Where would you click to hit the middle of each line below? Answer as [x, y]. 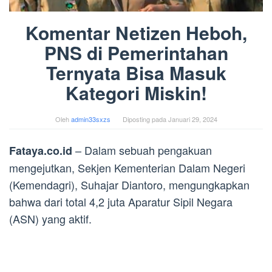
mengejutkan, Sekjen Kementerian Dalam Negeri [127, 168]
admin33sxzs [90, 119]
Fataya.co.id [41, 151]
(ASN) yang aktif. [50, 219]
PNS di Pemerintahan [136, 53]
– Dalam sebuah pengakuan [142, 150]
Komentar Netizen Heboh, [136, 33]
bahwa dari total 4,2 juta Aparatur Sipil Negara [121, 202]
